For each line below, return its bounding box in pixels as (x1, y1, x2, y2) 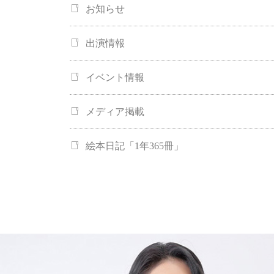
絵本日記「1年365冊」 (86, 141, 183, 152)
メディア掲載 (86, 106, 144, 117)
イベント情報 (86, 72, 144, 83)
